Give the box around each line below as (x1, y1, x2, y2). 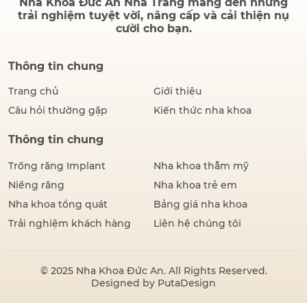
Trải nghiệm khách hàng (8, 217, 131, 230)
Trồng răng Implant (8, 160, 106, 173)
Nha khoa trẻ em (153, 179, 237, 192)
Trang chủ (8, 85, 58, 98)
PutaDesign (158, 277, 216, 290)
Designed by (91, 277, 158, 290)
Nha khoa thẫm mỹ (153, 160, 249, 173)
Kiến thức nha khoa (153, 104, 251, 117)
